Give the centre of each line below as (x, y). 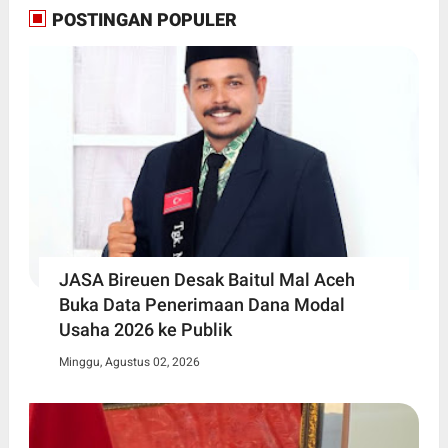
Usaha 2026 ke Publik (145, 329)
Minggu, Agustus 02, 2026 (129, 361)
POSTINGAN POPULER (142, 19)
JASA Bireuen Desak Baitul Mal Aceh (206, 279)
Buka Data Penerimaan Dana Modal (201, 304)
